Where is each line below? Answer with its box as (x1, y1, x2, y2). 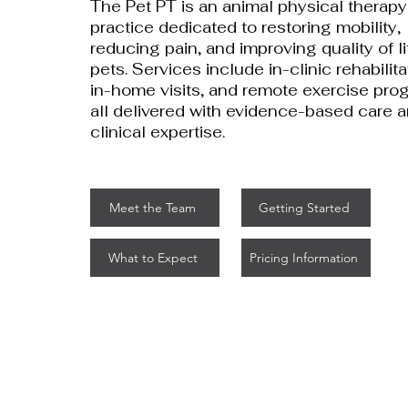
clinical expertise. (89, 122, 225, 142)
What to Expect (107, 250, 198, 266)
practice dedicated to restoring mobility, (89, 17, 401, 37)
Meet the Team (109, 199, 197, 216)
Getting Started (258, 199, 350, 216)
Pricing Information (250, 250, 359, 266)
